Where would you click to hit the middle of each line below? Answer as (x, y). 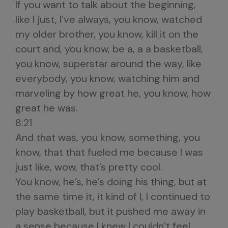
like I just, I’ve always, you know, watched (109, 19)
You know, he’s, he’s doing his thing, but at (111, 182)
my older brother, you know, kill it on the (107, 34)
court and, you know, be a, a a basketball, (109, 49)
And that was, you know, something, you (108, 137)
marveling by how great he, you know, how (113, 93)
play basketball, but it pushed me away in (110, 211)
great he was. (47, 108)
